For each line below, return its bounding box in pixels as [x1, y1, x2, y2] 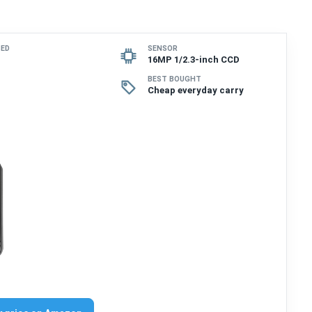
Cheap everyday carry [147, 84, 244, 95]
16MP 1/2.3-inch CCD [147, 54, 240, 65]
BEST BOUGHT [147, 74, 201, 84]
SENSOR [147, 43, 178, 53]
